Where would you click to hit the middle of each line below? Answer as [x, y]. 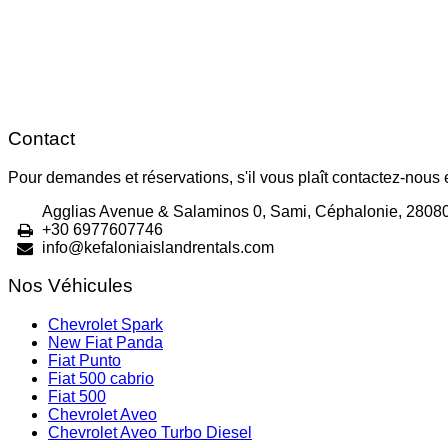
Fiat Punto [84, 361]
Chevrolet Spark [105, 325]
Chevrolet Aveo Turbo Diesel [150, 433]
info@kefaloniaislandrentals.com [158, 247]
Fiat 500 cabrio [101, 379]
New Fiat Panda [105, 343]
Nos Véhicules [70, 286]
